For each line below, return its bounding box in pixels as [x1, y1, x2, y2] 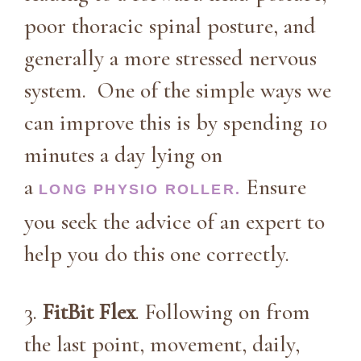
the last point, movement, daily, [24, 330, 300, 358]
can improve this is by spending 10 [24, 108, 327, 136]
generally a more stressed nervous [24, 44, 317, 72]
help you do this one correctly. [24, 239, 289, 268]
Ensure [241, 172, 306, 201]
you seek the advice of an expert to [24, 207, 325, 235]
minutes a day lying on [24, 140, 222, 168]
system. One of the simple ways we [24, 76, 331, 104]
